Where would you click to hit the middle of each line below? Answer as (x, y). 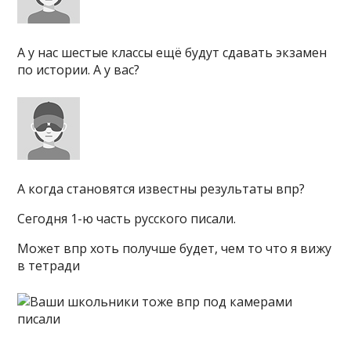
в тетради (49, 266)
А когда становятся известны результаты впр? (161, 189)
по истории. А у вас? (79, 70)
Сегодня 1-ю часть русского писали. (127, 219)
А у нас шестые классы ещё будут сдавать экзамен (172, 52)
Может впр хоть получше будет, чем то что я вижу (175, 248)
